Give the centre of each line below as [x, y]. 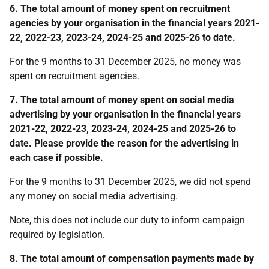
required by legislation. [57, 234]
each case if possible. [56, 158]
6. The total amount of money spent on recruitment [120, 9]
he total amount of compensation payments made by [140, 258]
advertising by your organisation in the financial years [125, 114]
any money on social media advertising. [94, 196]
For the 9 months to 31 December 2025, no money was [125, 62]
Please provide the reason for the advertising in [137, 143]
